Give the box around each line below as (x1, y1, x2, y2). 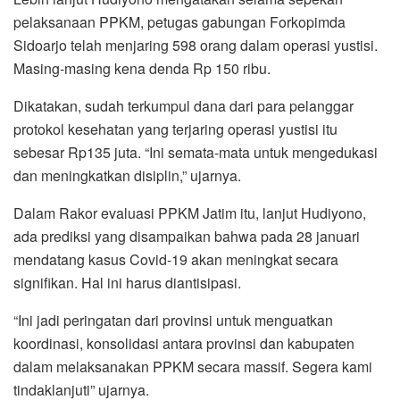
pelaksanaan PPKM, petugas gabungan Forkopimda (13, 11, 346, 32)
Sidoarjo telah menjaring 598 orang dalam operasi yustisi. (13, 34, 378, 55)
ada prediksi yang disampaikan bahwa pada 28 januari (13, 225, 360, 246)
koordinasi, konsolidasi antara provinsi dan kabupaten (13, 332, 354, 354)
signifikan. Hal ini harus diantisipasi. (13, 271, 241, 293)
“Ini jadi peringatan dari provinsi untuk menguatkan (13, 309, 333, 330)
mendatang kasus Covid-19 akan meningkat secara (13, 248, 338, 270)
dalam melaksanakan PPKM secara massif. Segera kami (13, 355, 372, 377)
